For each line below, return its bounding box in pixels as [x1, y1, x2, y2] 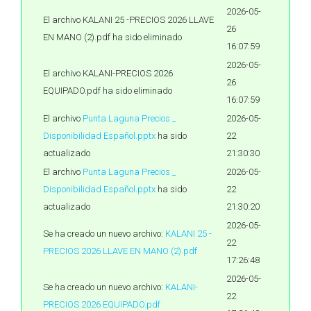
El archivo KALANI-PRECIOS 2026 [43, 68, 173, 78]
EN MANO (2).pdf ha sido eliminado [43, 32, 182, 42]
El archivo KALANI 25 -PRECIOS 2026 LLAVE [43, 15, 214, 25]
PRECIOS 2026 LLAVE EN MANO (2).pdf [43, 246, 197, 256]
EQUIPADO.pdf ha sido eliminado [43, 85, 172, 96]
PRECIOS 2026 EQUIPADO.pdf [43, 299, 160, 310]
